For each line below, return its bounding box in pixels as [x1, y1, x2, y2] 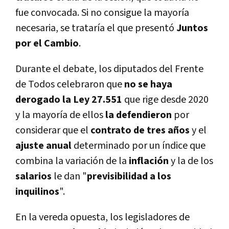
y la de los [171, 154, 213, 168]
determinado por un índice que [74, 139, 205, 152]
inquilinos [15, 185, 59, 198]
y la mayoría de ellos [15, 108, 105, 122]
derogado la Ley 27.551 [15, 93, 124, 106]
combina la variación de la [15, 154, 129, 168]
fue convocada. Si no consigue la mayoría [15, 6, 189, 19]
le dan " [54, 169, 87, 183]
